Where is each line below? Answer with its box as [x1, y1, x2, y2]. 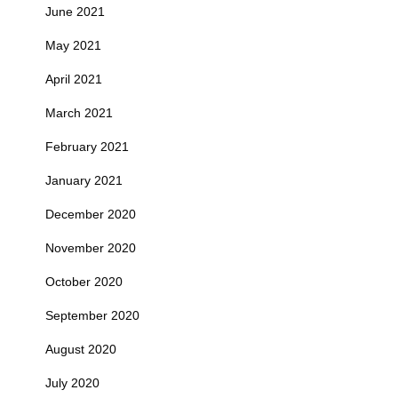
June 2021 [45, 4, 105, 19]
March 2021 [45, 105, 113, 120]
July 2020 [45, 375, 99, 390]
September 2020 [45, 307, 139, 322]
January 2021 [45, 172, 123, 187]
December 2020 [45, 206, 136, 221]
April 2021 [45, 71, 102, 86]
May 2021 [45, 37, 101, 52]
